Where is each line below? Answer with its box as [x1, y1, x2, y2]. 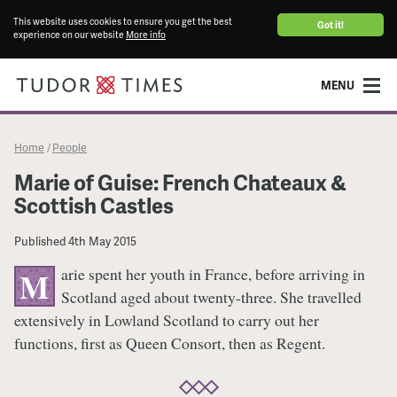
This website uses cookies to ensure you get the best [13, 15, 232, 28]
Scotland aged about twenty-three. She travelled [60, 286, 362, 308]
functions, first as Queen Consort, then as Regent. [14, 332, 325, 354]
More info [126, 28, 166, 42]
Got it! [317, 19, 344, 31]
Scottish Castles [14, 190, 174, 220]
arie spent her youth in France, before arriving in [60, 263, 365, 285]
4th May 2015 [68, 232, 136, 249]
